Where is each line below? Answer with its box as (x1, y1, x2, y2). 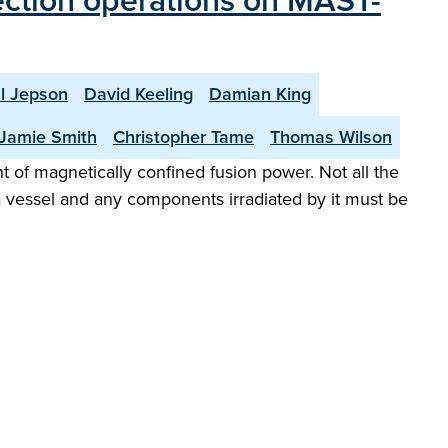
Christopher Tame (113, 124, 254, 150)
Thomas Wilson (270, 124, 392, 150)
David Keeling (84, 81, 193, 107)
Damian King (209, 81, 311, 107)
